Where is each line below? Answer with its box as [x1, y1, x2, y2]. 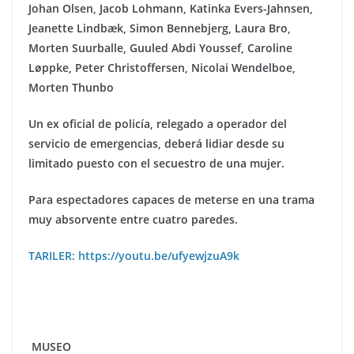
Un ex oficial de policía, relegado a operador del [28, 115, 287, 131]
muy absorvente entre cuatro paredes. [28, 211, 238, 227]
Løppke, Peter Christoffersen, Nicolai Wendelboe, [28, 59, 296, 75]
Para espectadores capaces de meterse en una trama [28, 191, 314, 207]
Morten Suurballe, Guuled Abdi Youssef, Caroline [28, 40, 292, 55]
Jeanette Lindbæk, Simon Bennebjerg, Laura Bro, [28, 20, 291, 36]
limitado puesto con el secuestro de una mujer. [28, 155, 284, 171]
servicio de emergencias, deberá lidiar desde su [28, 135, 284, 151]
